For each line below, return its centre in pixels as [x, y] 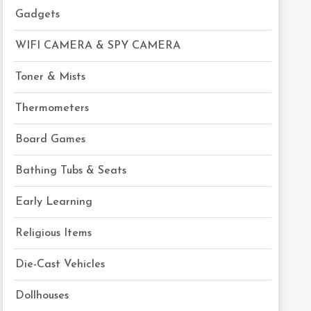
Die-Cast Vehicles [60, 264]
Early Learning [54, 202]
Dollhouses [42, 296]
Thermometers [52, 108]
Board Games [51, 140]
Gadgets [38, 15]
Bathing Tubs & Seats [71, 171]
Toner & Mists [51, 77]
